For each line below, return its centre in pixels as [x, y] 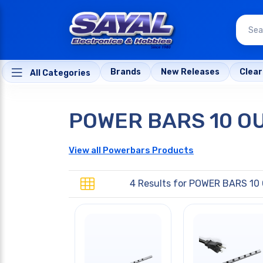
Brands [126, 72]
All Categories [59, 73]
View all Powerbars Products [131, 150]
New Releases [190, 72]
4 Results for [159, 184]
